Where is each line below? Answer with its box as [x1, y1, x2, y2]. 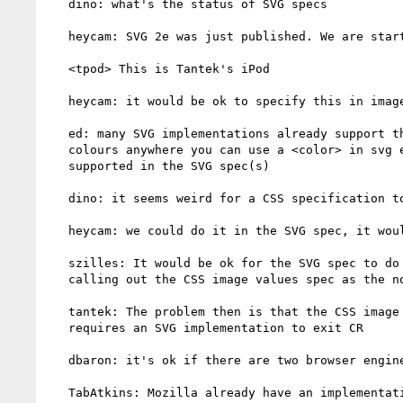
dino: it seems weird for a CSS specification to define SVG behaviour [47, 191, 68, 205]
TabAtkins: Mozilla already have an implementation [47, 385, 68, 399]
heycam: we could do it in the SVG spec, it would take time [47, 223, 68, 237]
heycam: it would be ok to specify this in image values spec [47, 94, 68, 108]
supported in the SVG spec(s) [47, 158, 68, 173]
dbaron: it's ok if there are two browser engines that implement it [47, 353, 68, 367]
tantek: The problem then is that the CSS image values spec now [47, 304, 68, 318]
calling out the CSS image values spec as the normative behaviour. [47, 272, 68, 286]
